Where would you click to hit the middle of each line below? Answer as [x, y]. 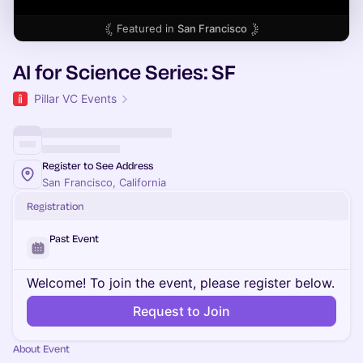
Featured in [147, 28]
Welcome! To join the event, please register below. [181, 283]
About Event [41, 348]
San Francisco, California [104, 182]
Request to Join [181, 311]
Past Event [74, 238]
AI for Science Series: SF [124, 72]
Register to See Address [98, 165]
